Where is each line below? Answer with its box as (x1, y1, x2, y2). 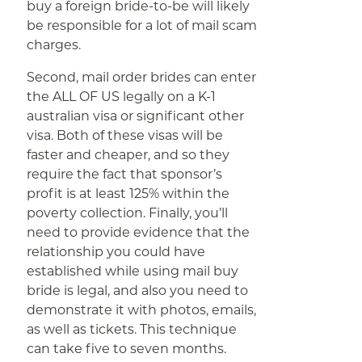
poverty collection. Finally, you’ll (27, 205, 229, 221)
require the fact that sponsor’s (27, 166, 223, 182)
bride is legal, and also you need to (27, 283, 249, 298)
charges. (27, 37, 82, 53)
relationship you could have (27, 244, 206, 259)
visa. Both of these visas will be (27, 128, 224, 143)
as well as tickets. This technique (27, 322, 238, 337)
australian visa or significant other (27, 108, 245, 124)
